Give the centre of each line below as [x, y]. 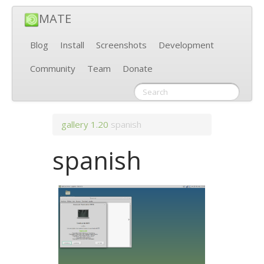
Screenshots [121, 45]
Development [186, 45]
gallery [75, 125]
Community [53, 69]
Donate [138, 69]
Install [72, 45]
